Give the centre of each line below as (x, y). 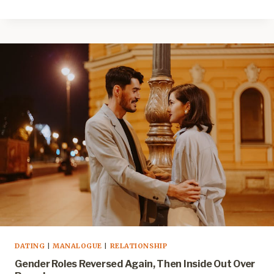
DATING (30, 246)
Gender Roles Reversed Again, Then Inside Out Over (135, 264)
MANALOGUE (77, 246)
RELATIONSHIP (139, 246)
